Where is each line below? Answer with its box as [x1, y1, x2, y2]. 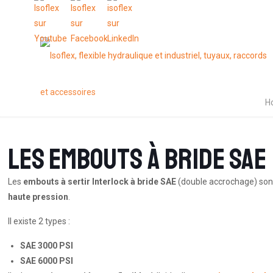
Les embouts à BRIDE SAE [8, 141, 267, 177]
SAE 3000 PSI [20, 241, 74, 250]
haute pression [8, 192, 69, 202]
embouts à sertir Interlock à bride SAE [23, 177, 179, 186]
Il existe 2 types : [8, 216, 71, 226]
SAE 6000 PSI [20, 256, 74, 266]
